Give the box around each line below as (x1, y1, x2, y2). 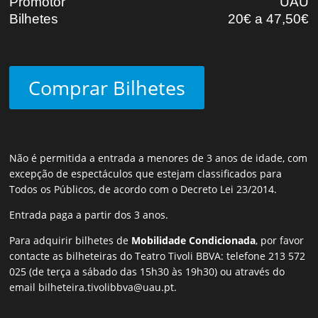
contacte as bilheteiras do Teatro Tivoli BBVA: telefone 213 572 (9, 249, 306, 263)
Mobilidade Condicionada (131, 234, 256, 248)
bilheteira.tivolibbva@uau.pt (38, 280, 175, 295)
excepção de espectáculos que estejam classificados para (9, 167, 283, 181)
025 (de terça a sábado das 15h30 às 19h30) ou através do (9, 265, 285, 279)
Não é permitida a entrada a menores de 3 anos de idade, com (9, 151, 308, 165)
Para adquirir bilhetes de (9, 234, 132, 248)
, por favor (256, 234, 305, 248)
